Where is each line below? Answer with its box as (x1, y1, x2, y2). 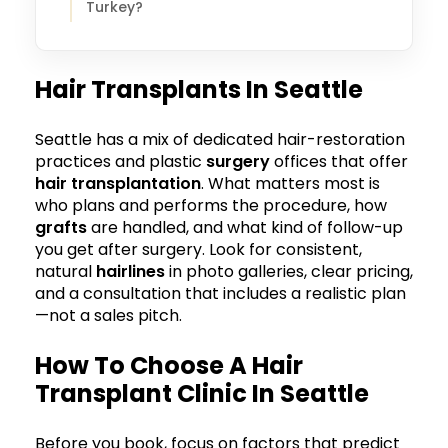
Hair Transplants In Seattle (35, 72, 363, 106)
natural (35, 259, 96, 283)
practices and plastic (35, 149, 206, 173)
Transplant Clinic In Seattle (35, 376, 369, 410)
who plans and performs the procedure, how (35, 193, 387, 217)
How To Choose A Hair (35, 348, 303, 382)
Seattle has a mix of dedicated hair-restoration (35, 127, 405, 151)
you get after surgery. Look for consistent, (35, 237, 362, 261)
